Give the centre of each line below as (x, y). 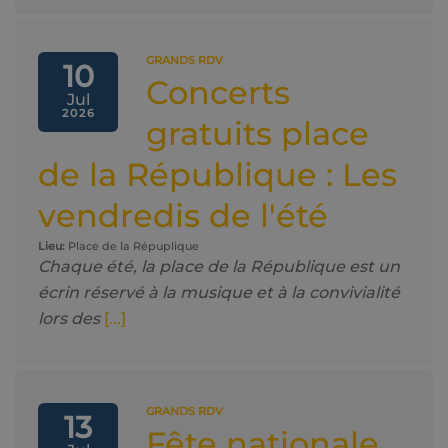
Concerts (218, 92)
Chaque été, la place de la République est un (219, 266)
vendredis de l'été (183, 215)
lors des (69, 318)
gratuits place (257, 133)
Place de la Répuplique (132, 246)
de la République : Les (217, 174)
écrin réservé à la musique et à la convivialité (219, 292)
